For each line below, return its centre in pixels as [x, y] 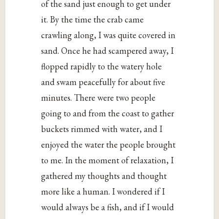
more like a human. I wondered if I [103, 192]
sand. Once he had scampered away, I [108, 51]
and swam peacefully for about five [103, 82]
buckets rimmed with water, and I [102, 129]
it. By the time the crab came [93, 20]
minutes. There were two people [99, 98]
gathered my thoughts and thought [104, 176]
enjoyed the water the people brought [109, 145]
